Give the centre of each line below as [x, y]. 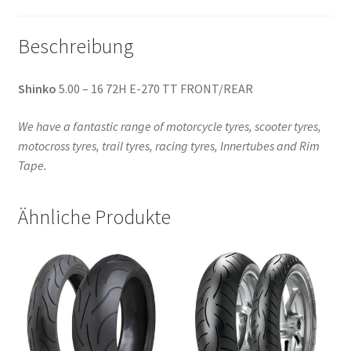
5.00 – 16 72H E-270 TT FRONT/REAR [154, 88]
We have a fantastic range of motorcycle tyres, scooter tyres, [169, 126]
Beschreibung [76, 47]
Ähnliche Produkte [94, 217]
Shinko [37, 88]
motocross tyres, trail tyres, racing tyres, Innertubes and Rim [168, 145]
